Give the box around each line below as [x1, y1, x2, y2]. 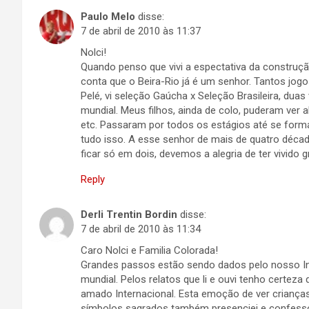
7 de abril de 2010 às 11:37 [81, 25, 201, 37]
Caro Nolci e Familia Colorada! [81, 244, 218, 257]
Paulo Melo [81, 10, 135, 23]
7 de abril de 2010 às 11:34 [81, 223, 201, 235]
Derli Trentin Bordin [81, 208, 177, 221]
